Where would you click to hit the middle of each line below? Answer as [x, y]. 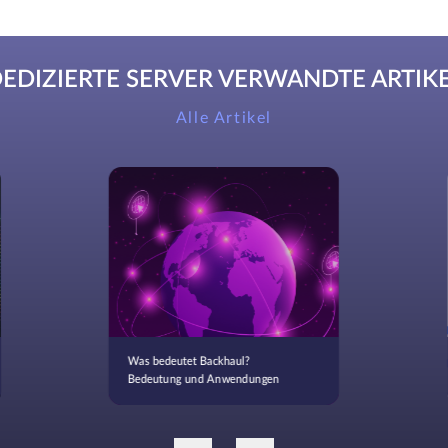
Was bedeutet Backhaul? [188, 361]
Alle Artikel [224, 117]
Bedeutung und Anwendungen [203, 379]
